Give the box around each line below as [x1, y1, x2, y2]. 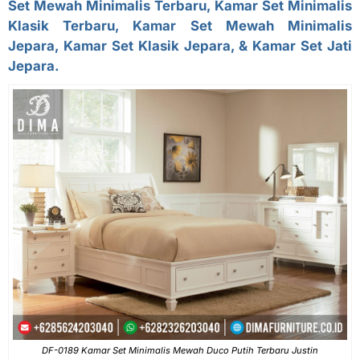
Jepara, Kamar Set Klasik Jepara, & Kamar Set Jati [8, 38, 352, 55]
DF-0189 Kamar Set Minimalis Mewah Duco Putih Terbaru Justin [42, 345, 318, 357]
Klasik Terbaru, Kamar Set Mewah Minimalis [8, 18, 352, 35]
